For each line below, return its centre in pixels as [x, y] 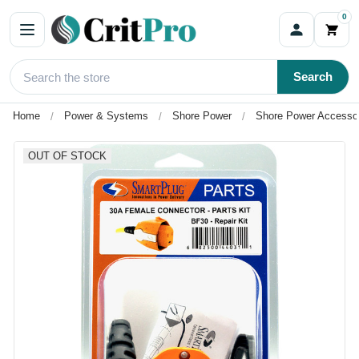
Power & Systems [106, 116]
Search [313, 77]
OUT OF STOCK [68, 155]
